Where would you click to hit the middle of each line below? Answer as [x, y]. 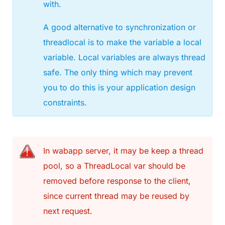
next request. [68, 211]
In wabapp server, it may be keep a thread [123, 150]
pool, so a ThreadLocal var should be [114, 165]
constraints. [65, 102]
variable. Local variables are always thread [124, 57]
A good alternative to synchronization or [120, 27]
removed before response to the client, [117, 181]
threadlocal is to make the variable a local [122, 42]
